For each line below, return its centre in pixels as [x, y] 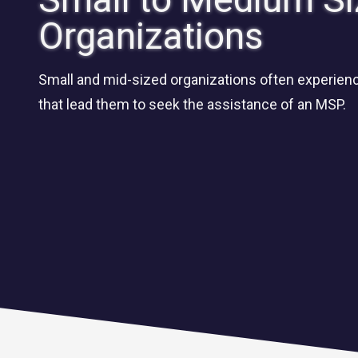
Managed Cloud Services [176, 233]
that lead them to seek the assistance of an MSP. [192, 104]
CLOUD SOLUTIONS [163, 199]
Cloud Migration [153, 265]
